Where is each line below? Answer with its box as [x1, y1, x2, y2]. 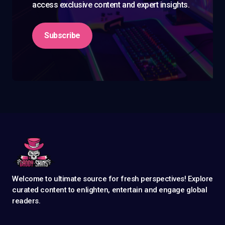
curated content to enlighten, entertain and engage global [12, 185, 207, 195]
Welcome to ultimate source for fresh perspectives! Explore [12, 174, 213, 184]
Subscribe [44, 31, 80, 41]
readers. [12, 196, 41, 206]
